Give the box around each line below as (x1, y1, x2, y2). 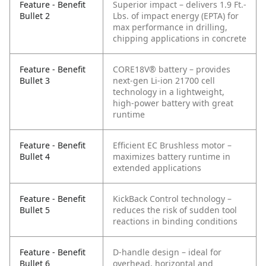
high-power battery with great (113, 97, 233, 109)
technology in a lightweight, (113, 86, 224, 98)
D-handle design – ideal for (113, 246, 221, 258)
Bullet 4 (20, 151, 50, 163)
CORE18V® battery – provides (113, 64, 230, 75)
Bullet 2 (20, 10, 50, 22)
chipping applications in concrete (113, 33, 246, 45)
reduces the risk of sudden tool (113, 204, 237, 216)
